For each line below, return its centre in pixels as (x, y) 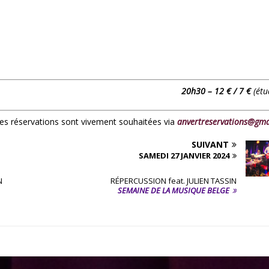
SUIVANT (210, 145)
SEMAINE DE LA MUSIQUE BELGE (173, 191)
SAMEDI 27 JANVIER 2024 (184, 156)
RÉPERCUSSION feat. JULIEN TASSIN (173, 181)
